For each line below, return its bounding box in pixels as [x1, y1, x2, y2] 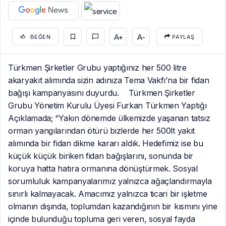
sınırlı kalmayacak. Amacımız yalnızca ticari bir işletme [8, 188, 207, 199]
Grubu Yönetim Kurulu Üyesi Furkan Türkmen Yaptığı [8, 100, 207, 110]
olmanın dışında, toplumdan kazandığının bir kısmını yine [8, 201, 217, 211]
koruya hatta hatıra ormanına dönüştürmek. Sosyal [8, 163, 198, 174]
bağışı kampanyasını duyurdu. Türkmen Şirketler [8, 87, 195, 98]
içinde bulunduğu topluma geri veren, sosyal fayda [8, 213, 195, 224]
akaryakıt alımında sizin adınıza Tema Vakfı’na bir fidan [8, 75, 209, 85]
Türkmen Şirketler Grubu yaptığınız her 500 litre [8, 62, 187, 73]
